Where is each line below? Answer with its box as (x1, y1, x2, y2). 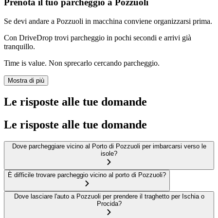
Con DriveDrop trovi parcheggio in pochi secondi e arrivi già (4, 33, 191, 42)
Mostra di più (8, 76, 44, 84)
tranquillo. (4, 42, 35, 51)
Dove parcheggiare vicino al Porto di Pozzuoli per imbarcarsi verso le (12, 142, 206, 150)
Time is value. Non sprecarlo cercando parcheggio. (4, 58, 160, 67)
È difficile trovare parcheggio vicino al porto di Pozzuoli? (8, 171, 166, 179)
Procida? (96, 200, 122, 207)
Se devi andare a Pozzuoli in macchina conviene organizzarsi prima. (4, 17, 212, 25)
